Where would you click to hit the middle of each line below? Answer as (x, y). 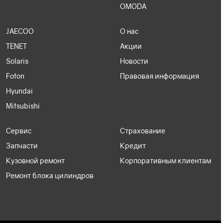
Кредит (133, 146)
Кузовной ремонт (35, 161)
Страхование (142, 131)
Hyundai (19, 91)
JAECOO (20, 31)
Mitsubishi (23, 106)
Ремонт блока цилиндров (50, 176)
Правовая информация (159, 76)
